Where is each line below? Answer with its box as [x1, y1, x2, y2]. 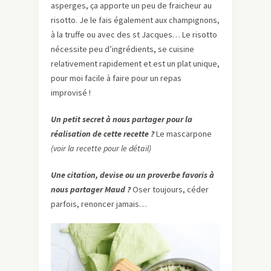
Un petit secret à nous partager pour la [51, 114, 192, 125]
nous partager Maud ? [51, 184, 132, 195]
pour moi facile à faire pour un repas [51, 73, 181, 84]
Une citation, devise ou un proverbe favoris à [51, 169, 214, 181]
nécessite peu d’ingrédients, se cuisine [51, 44, 194, 55]
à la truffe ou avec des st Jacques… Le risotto [51, 29, 217, 41]
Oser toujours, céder [132, 184, 209, 195]
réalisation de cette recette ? [51, 128, 154, 140]
